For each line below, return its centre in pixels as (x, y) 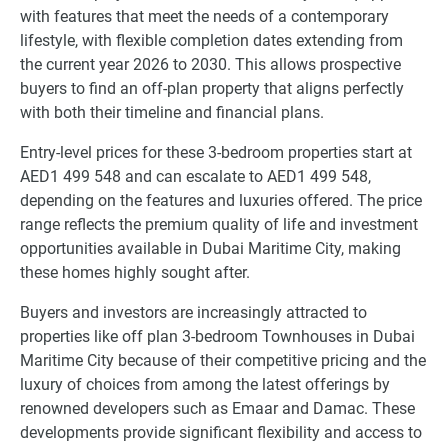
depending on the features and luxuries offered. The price (221, 201)
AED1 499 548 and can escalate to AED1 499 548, (195, 177)
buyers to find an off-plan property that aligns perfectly (212, 89)
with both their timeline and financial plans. (172, 113)
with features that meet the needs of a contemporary (204, 17)
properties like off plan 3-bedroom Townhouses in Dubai (217, 337)
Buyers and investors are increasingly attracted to (193, 313)
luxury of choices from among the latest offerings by (205, 385)
